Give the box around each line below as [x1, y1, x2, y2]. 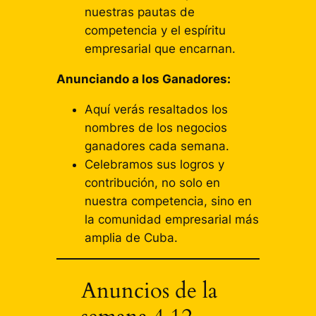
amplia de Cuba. [84, 230, 178, 245]
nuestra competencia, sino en [84, 193, 252, 208]
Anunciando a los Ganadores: [56, 71, 231, 86]
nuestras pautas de [84, 5, 195, 20]
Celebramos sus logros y [84, 157, 224, 171]
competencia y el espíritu [84, 23, 226, 38]
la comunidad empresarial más [84, 212, 259, 226]
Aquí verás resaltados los [84, 102, 228, 116]
